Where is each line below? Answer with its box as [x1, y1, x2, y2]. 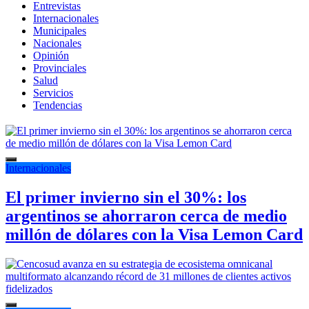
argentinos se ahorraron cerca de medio [6, 207, 287, 226]
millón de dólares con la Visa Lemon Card [6, 226, 303, 244]
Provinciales [33, 61, 86, 74]
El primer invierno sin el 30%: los [6, 188, 246, 207]
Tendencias [33, 99, 82, 111]
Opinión [33, 49, 69, 61]
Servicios [33, 86, 73, 99]
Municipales [33, 24, 86, 37]
